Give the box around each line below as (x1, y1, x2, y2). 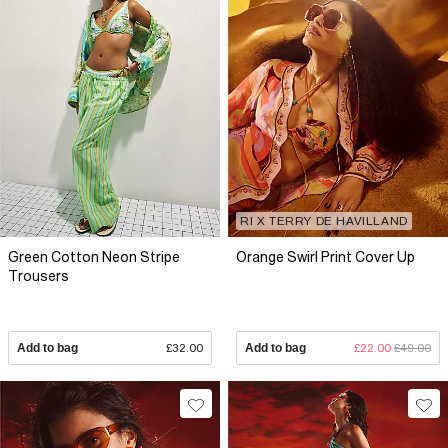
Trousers (8, 267, 69, 284)
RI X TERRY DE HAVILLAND (240, 213, 408, 228)
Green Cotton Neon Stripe (8, 248, 180, 265)
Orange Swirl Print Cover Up (236, 248, 415, 265)
